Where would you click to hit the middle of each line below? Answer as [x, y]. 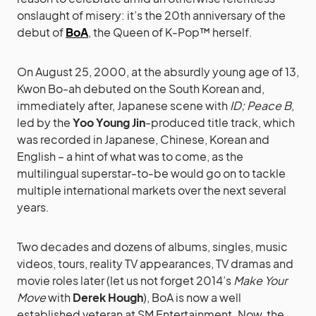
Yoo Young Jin [109, 122]
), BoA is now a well [192, 297]
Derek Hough [108, 297]
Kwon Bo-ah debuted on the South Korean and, [141, 88]
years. [33, 207]
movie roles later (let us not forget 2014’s [125, 280]
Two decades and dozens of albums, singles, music [152, 246]
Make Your [260, 280]
